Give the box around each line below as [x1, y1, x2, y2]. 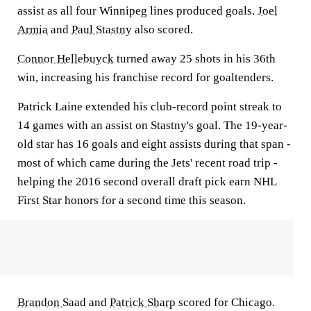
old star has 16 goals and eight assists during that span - [17, 137, 291, 151]
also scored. [132, 23, 193, 36]
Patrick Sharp [110, 296, 176, 309]
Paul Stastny [72, 23, 132, 36]
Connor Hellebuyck [17, 52, 114, 65]
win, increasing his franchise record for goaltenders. [17, 71, 274, 84]
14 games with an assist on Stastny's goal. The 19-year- [17, 119, 287, 132]
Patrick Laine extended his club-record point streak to [17, 100, 282, 113]
